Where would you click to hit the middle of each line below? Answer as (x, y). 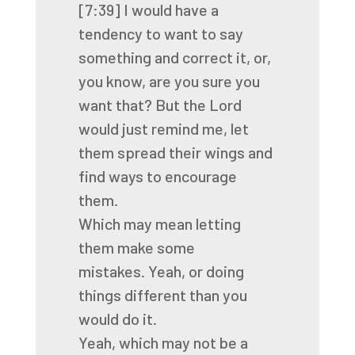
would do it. (117, 319)
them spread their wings (161, 152)
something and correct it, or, (174, 57)
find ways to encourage (157, 176)
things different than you (162, 295)
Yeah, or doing (196, 271)
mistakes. (111, 271)
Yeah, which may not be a (163, 342)
